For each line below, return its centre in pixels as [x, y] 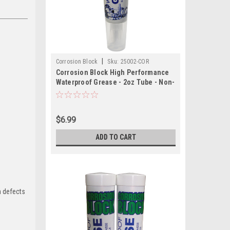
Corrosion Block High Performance [112, 72]
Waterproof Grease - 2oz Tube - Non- [115, 82]
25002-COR [135, 62]
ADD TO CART [116, 137]
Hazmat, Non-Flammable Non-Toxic [112, 92]
